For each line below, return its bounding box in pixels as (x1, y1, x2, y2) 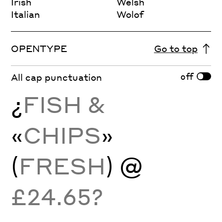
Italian (11, 8, 41, 20)
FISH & (23, 89, 106, 118)
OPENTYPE (11, 43, 67, 55)
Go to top (154, 43, 198, 55)
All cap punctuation (11, 71, 103, 83)
